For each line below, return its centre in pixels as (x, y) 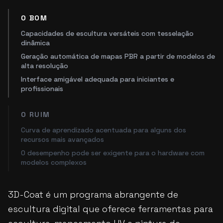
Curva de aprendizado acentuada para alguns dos (104, 130)
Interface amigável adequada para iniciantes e (98, 79)
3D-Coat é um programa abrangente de (93, 194)
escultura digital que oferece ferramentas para (111, 209)
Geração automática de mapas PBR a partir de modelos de (118, 56)
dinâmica (35, 43)
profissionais (42, 89)
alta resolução (45, 66)
